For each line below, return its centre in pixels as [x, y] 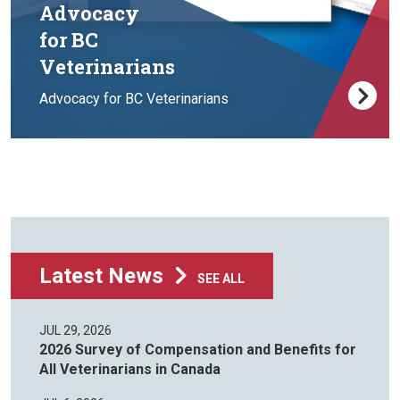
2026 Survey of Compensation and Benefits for [198, 350]
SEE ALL [221, 279]
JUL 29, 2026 [75, 331]
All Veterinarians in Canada [130, 370]
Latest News [104, 276]
